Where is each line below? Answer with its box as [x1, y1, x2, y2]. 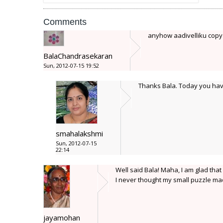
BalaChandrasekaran [43, 51, 112, 61]
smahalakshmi [56, 128, 103, 138]
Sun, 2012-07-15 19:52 [43, 62, 99, 69]
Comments [43, 17, 87, 27]
